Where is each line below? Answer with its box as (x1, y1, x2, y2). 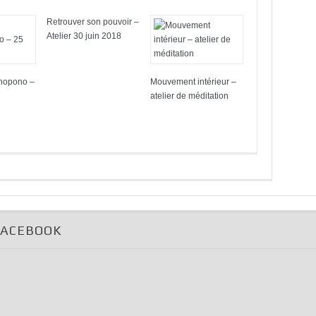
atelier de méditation (150, 91, 229, 101)
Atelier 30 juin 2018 (47, 31, 121, 41)
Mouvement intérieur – (150, 77, 236, 87)
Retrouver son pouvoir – (47, 17, 139, 27)
